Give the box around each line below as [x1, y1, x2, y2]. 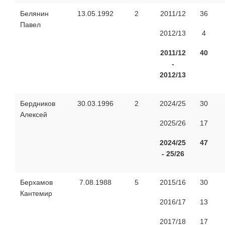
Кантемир [20, 189, 52, 197]
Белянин [20, 9, 49, 18]
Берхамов [20, 178, 53, 186]
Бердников [20, 99, 55, 107]
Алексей [20, 110, 47, 119]
